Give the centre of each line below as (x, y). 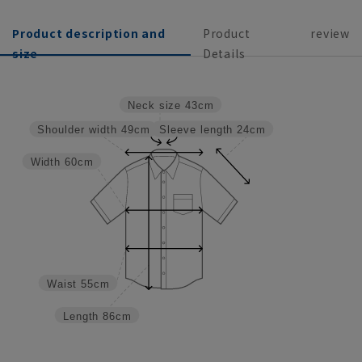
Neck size (154, 105)
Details (224, 53)
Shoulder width (77, 130)
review (330, 33)
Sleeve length (196, 130)
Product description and (89, 33)
